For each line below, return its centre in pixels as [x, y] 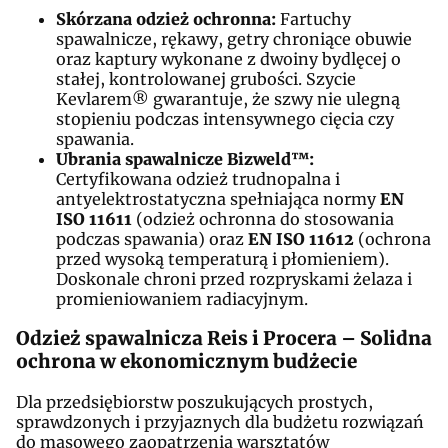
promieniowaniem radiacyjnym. [182, 298]
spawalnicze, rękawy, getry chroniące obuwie [234, 38]
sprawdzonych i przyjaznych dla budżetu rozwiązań [220, 422]
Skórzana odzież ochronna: [166, 18]
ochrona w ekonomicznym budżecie [186, 362]
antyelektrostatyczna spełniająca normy [218, 198]
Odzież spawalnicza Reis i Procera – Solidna [224, 339]
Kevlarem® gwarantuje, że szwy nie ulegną [228, 98]
